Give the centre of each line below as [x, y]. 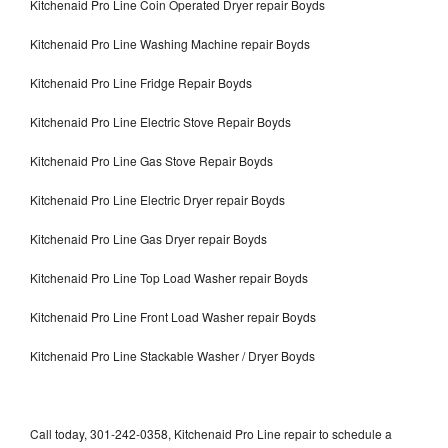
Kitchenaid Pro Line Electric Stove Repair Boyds [160, 121]
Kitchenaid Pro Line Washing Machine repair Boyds [170, 43]
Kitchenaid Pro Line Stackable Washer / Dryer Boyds [172, 355]
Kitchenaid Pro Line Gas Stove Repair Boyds [151, 160]
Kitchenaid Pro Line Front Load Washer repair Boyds [173, 316]
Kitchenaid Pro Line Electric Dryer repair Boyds [157, 199]
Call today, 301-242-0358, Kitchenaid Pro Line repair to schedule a [211, 433]
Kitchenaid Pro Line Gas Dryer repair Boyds [148, 238]
